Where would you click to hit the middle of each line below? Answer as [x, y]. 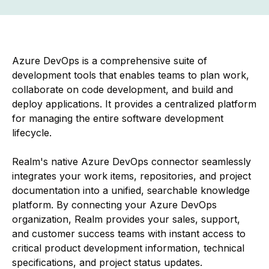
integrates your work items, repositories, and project [131, 176]
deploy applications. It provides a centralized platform [134, 104]
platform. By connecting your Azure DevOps [114, 205]
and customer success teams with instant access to [129, 234]
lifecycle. [32, 133]
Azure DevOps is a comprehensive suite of [110, 61]
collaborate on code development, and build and [122, 89]
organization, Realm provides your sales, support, [126, 219]
